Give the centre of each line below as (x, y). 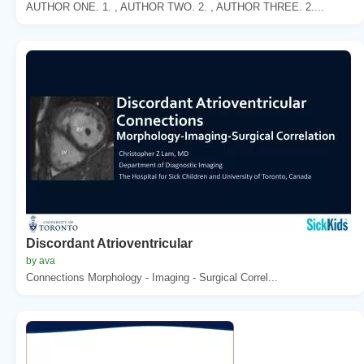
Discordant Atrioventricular (109, 243)
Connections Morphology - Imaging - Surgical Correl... (152, 277)
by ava (41, 260)
